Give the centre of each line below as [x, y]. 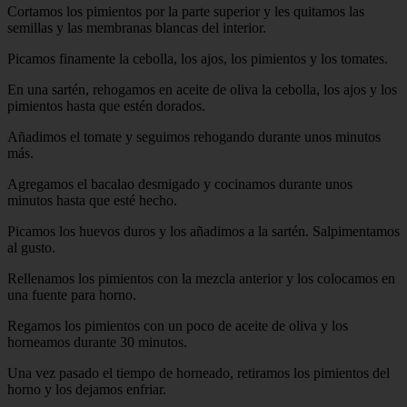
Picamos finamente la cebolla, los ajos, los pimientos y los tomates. [198, 59]
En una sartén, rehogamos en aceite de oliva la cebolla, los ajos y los [202, 90]
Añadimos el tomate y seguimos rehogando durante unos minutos [194, 137]
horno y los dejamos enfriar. [87, 390]
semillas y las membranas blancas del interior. [137, 28]
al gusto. [31, 248]
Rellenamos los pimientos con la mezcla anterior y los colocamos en [201, 279]
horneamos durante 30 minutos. [97, 342]
